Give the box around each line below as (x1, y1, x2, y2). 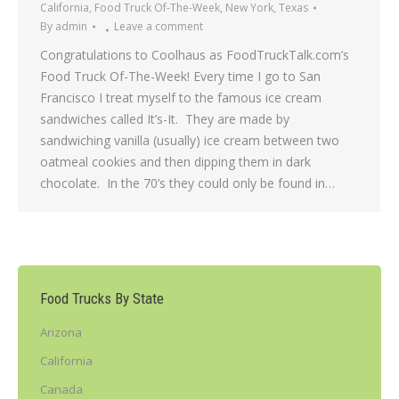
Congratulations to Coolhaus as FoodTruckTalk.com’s (40, 46, 349, 64)
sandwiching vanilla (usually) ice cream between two (40, 132, 339, 150)
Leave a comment (114, 19, 203, 35)
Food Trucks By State (40, 289, 164, 308)
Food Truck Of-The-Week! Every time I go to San (40, 68, 321, 85)
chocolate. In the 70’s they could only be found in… (40, 175, 335, 192)
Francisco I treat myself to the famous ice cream (40, 89, 322, 107)
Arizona (40, 324, 82, 341)
